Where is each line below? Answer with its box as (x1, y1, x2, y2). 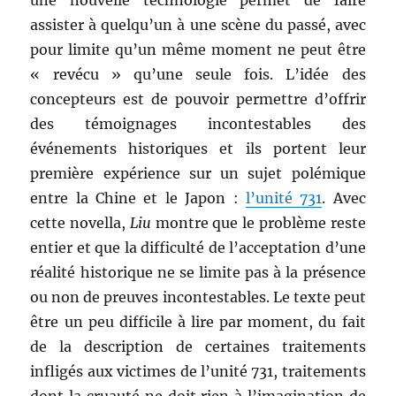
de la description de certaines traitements (30, 338, 366, 355)
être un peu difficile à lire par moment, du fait (30, 313, 366, 331)
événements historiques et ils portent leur (30, 140, 366, 157)
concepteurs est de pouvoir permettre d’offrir (30, 90, 366, 108)
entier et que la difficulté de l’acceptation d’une (30, 239, 366, 256)
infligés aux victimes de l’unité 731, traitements (30, 362, 366, 380)
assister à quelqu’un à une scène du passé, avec (30, 16, 366, 34)
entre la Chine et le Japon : (30, 189, 246, 207)
